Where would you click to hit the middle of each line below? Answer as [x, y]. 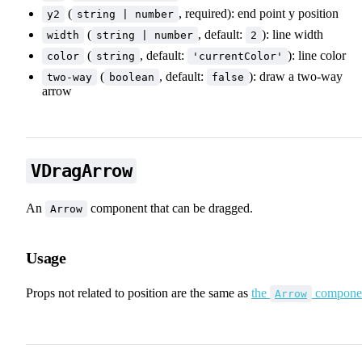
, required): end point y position [259, 13]
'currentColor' [238, 56]
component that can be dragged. [170, 208]
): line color [317, 55]
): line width [293, 34]
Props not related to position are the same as [139, 293]
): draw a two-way [296, 76]
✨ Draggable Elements [84, 275]
